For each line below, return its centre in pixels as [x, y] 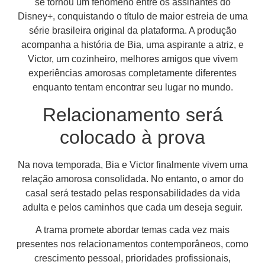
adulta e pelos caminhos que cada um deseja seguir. [132, 207]
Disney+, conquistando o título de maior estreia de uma [132, 17]
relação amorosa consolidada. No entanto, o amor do [132, 179]
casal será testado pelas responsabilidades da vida [132, 193]
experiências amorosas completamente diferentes [132, 73]
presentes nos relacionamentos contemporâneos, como [132, 244]
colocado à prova [132, 137]
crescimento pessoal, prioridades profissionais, [132, 258]
